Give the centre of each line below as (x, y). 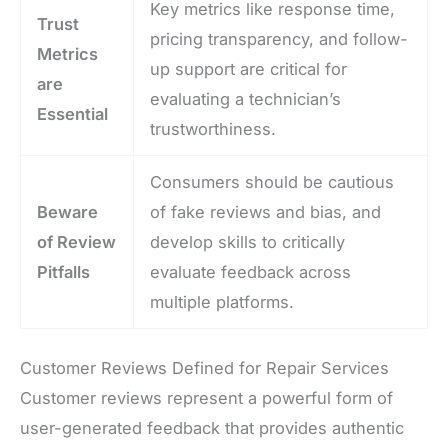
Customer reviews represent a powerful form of (206, 398)
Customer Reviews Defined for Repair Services (204, 368)
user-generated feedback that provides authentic (212, 428)
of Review (77, 241)
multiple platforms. (222, 301)
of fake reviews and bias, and (266, 211)
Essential (73, 113)
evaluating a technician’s (246, 98)
